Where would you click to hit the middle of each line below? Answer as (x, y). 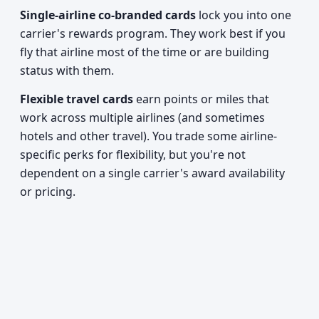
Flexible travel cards (77, 99)
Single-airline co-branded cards (108, 15)
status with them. (67, 70)
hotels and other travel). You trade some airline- (148, 136)
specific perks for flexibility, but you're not (133, 155)
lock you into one (244, 15)
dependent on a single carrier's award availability (152, 173)
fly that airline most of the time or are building (145, 52)
